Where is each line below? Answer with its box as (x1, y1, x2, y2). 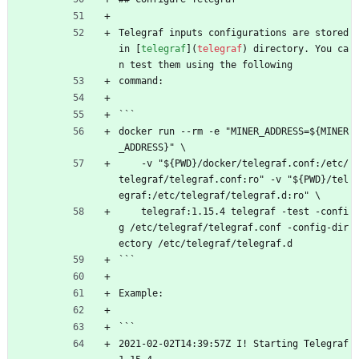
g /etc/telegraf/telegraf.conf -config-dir (119, 221, 349, 233)
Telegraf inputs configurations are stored (119, 26, 349, 38)
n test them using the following (119, 58, 292, 71)
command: (119, 75, 163, 87)
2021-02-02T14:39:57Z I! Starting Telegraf (119, 337, 349, 349)
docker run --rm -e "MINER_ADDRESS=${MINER (119, 125, 349, 137)
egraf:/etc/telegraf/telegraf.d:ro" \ (119, 189, 321, 201)
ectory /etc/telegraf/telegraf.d (119, 237, 292, 249)
